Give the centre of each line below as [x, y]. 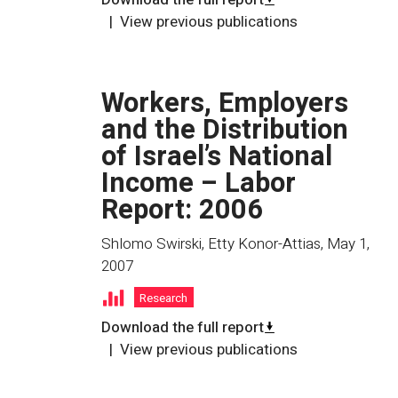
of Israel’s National [217, 156]
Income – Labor [199, 183]
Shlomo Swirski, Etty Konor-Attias [211, 243]
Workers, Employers [225, 103]
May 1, [348, 243]
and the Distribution [225, 130]
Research [164, 298]
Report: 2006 [182, 210]
